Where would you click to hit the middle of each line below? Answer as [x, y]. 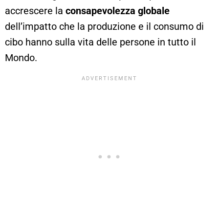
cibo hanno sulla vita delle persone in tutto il [100, 42]
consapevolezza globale [118, 11]
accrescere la [35, 11]
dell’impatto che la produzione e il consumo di [104, 27]
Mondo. [21, 58]
